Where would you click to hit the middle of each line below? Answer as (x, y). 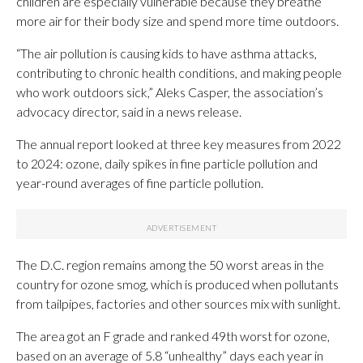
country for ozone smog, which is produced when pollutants (177, 284)
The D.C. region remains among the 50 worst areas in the (170, 265)
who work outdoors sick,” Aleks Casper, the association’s (170, 92)
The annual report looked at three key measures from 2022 (179, 144)
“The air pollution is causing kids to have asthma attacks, (167, 53)
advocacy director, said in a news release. (129, 111)
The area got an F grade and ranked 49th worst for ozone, (173, 336)
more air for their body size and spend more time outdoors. (177, 21)
